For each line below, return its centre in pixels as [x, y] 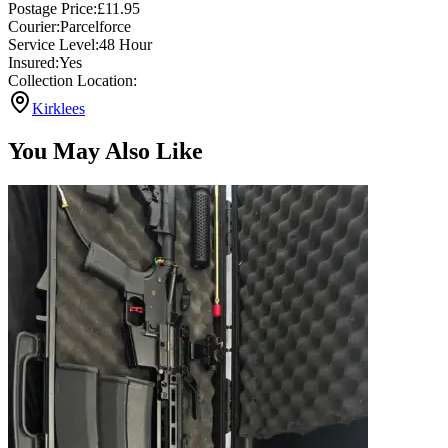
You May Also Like [105, 151]
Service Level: [53, 45]
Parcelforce [95, 27]
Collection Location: [72, 81]
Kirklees [58, 109]
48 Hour [125, 45]
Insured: [33, 63]
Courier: [34, 27]
